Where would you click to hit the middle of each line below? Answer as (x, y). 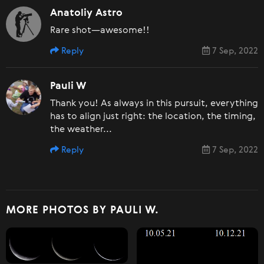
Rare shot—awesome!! (100, 30)
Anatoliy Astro (86, 13)
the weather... (81, 129)
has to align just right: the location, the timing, (153, 116)
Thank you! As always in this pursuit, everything (154, 103)
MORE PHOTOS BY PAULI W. (82, 210)
